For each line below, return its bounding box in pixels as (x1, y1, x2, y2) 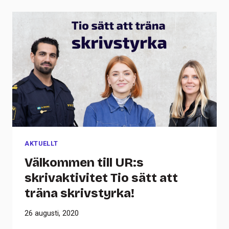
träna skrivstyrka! (25, 186, 134, 200)
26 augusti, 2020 (25, 209, 79, 218)
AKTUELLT (25, 140, 59, 148)
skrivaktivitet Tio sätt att (25, 170, 178, 185)
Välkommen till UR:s (25, 155, 144, 170)
